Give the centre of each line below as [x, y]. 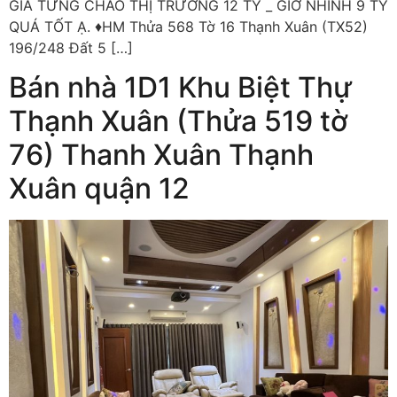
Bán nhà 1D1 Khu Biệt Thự [180, 87]
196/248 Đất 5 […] [71, 47]
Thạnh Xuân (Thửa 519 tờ [179, 121]
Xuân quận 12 [99, 188]
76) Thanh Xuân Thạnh [161, 154]
